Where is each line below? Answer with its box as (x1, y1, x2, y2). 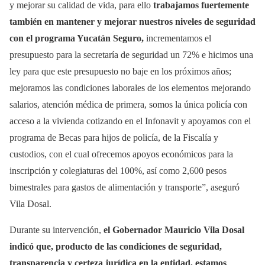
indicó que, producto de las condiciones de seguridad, (9, 241, 222, 251)
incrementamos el (144, 33, 211, 43)
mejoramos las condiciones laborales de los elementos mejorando (9, 82, 251, 93)
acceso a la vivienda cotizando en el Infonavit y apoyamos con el (9, 115, 251, 126)
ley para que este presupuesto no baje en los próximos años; (9, 66, 231, 76)
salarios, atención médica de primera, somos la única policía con (9, 99, 247, 109)
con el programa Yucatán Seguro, (9, 33, 144, 43)
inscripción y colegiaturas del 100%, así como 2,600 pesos (9, 165, 227, 176)
